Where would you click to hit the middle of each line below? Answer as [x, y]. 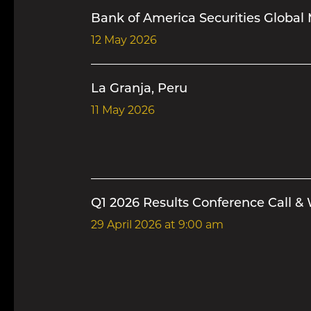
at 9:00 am [192, 226]
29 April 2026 [126, 226]
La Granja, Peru [139, 89]
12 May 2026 [124, 41]
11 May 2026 [123, 111]
